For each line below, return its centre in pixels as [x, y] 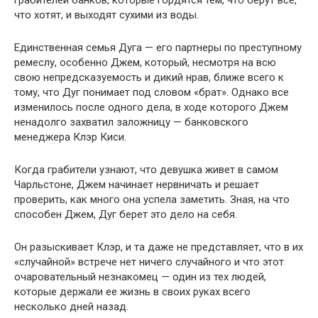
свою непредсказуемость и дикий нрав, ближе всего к [149, 77]
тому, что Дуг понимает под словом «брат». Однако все [152, 92]
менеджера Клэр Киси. [70, 137]
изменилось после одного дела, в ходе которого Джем [151, 107]
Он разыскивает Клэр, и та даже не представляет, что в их [159, 247]
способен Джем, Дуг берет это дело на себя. [126, 214]
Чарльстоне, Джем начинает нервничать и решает [137, 184]
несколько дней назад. [71, 306]
